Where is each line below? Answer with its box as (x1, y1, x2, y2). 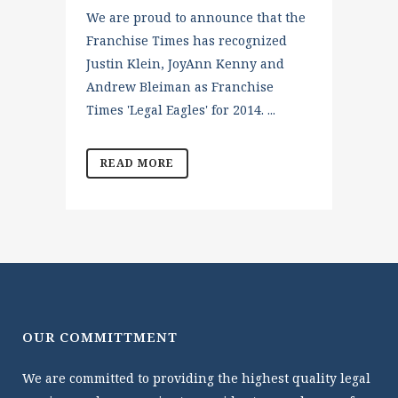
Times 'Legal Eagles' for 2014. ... (86, 101, 275, 118)
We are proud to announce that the (86, 9, 306, 26)
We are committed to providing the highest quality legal (22, 370, 370, 386)
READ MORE (100, 155, 174, 171)
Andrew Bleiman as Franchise (86, 78, 274, 95)
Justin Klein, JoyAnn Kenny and (86, 55, 284, 72)
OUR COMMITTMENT (22, 328, 178, 346)
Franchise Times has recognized (86, 32, 287, 49)
